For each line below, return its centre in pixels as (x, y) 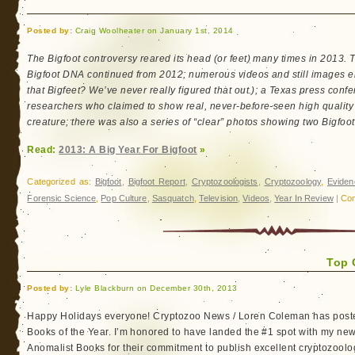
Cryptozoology (292, 181)
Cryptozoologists (225, 181)
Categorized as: (61, 181)
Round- (225, 6)
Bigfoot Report (157, 181)
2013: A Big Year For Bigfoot (128, 150)
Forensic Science (62, 198)
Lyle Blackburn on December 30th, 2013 (155, 288)
